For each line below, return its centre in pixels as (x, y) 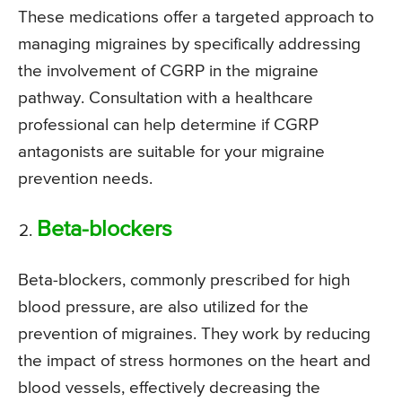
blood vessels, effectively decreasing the (169, 389)
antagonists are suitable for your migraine (171, 153)
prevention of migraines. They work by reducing (194, 335)
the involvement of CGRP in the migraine (168, 72)
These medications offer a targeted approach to (196, 18)
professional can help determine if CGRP (168, 126)
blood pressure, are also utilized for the (163, 308)
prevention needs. (87, 179)
